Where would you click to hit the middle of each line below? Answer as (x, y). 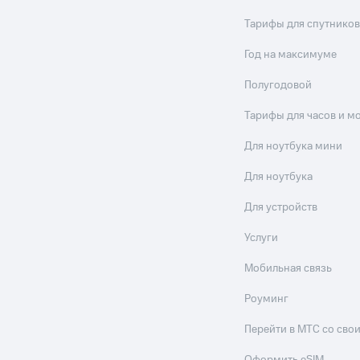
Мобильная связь (288, 269)
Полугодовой (278, 86)
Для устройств (281, 208)
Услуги (262, 238)
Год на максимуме (291, 55)
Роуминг (267, 299)
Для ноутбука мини (294, 147)
